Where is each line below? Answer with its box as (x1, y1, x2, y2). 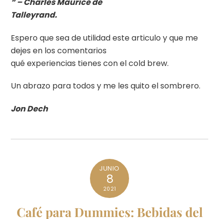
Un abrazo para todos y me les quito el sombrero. (11, 80, 201, 92)
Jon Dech (11, 103, 48, 115)
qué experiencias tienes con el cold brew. (11, 57, 169, 69)
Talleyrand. (11, 9, 61, 21)
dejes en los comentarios (11, 44, 107, 56)
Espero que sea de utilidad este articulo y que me (11, 32, 198, 44)
